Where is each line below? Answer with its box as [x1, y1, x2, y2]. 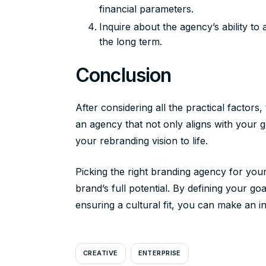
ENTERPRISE [138, 249, 181, 258]
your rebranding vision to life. [75, 134, 208, 147]
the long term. [99, 36, 162, 48]
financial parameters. [99, 3, 194, 15]
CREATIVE [83, 249, 118, 258]
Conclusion [75, 64, 172, 87]
